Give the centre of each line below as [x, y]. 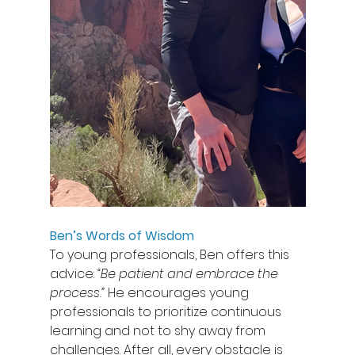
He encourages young [178, 292]
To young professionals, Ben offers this [171, 254]
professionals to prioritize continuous [167, 311]
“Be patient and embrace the [189, 273]
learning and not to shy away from [159, 330]
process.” [77, 292]
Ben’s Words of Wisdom [122, 235]
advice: [73, 273]
